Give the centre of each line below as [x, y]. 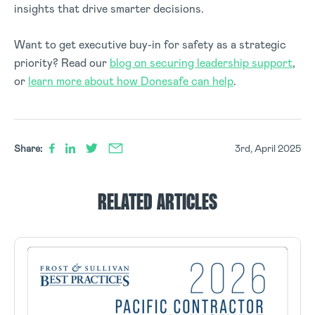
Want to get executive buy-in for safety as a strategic [150, 45]
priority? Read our [62, 63]
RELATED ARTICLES [157, 204]
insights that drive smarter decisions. [109, 9]
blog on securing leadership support [201, 63]
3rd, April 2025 [268, 148]
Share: [28, 148]
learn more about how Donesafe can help [131, 81]
